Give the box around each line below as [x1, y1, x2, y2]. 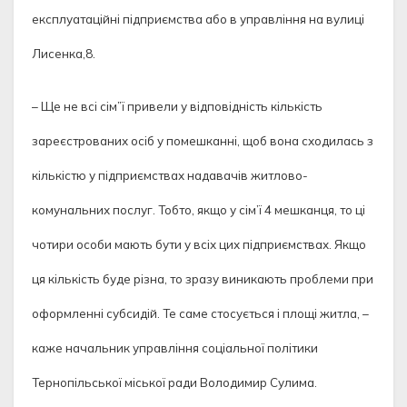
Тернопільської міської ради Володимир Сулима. [32, 375, 317, 391]
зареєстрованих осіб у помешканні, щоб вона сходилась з [32, 134, 373, 149]
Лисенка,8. [32, 46, 95, 62]
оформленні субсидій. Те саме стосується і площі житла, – [32, 306, 369, 322]
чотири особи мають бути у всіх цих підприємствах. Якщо [32, 237, 366, 253]
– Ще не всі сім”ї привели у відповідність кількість [32, 99, 323, 114]
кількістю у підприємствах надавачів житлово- [32, 168, 308, 184]
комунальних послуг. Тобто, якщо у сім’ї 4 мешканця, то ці [32, 203, 365, 218]
